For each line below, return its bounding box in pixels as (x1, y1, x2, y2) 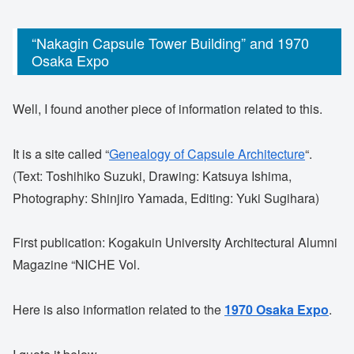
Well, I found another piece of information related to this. (13, 99, 322, 118)
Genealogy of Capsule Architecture (109, 144, 305, 163)
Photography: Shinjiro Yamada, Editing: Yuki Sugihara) (13, 188, 319, 207)
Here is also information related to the (13, 300, 224, 319)
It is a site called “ (13, 144, 109, 163)
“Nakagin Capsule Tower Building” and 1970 (32, 32, 309, 54)
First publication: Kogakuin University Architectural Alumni (13, 233, 337, 252)
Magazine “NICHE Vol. (13, 255, 140, 274)
